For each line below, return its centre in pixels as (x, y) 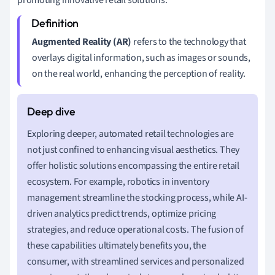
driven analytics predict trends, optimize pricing (122, 213)
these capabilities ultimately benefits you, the (117, 245)
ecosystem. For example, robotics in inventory (118, 181)
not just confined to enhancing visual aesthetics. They (134, 149)
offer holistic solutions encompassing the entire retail (133, 165)
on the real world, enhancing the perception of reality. (139, 73)
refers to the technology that (189, 41)
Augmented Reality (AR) (82, 41)
